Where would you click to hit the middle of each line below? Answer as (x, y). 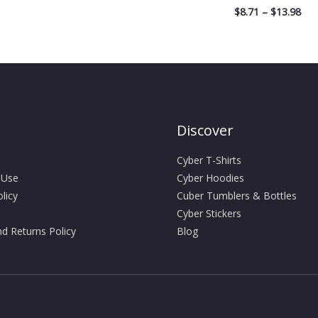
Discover (205, 131)
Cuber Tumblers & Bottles (237, 196)
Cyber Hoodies (210, 178)
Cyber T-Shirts (209, 160)
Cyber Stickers (209, 214)
